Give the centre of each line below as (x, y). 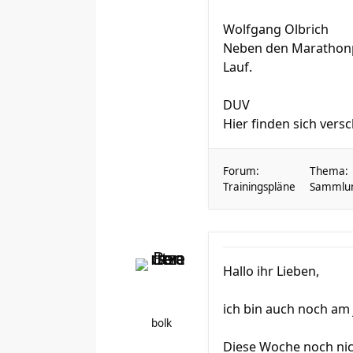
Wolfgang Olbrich (276, 29)
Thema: (329, 171)
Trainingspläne (259, 187)
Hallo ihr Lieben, (271, 271)
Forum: (241, 171)
